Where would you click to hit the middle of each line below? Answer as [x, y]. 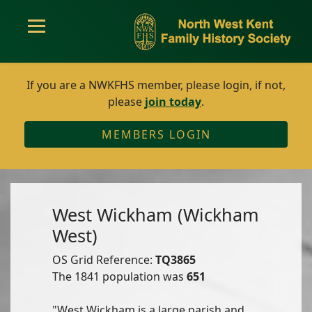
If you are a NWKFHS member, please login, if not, [156, 85]
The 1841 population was [119, 276]
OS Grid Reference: [104, 260]
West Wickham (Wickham [156, 214]
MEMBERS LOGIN [156, 134]
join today [173, 102]
